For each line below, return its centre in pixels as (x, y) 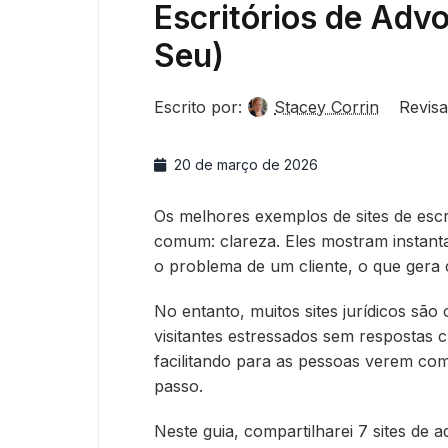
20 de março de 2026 (246, 164)
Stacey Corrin (326, 106)
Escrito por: (198, 106)
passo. (178, 385)
